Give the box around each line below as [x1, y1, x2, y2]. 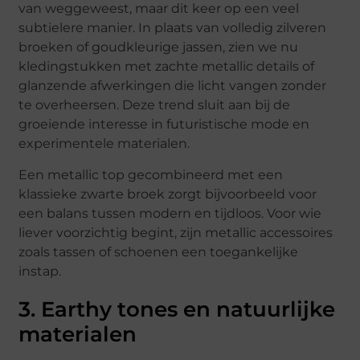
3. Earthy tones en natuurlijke [18, 296, 336, 322]
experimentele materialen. [18, 136, 190, 152]
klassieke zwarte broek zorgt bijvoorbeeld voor [18, 186, 317, 202]
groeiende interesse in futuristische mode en [18, 117, 310, 133]
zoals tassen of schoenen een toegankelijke [18, 243, 299, 260]
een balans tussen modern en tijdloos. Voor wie [18, 205, 322, 221]
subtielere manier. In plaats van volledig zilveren [18, 20, 327, 36]
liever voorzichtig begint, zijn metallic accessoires [18, 224, 333, 240]
